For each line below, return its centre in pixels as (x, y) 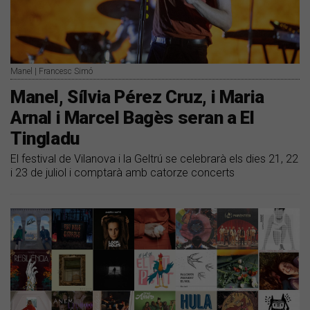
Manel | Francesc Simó (52, 71)
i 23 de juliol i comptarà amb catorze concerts (122, 172)
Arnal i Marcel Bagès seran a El (133, 117)
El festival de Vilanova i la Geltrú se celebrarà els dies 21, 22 (154, 158)
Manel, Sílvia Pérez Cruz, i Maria (137, 97)
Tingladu (45, 138)
